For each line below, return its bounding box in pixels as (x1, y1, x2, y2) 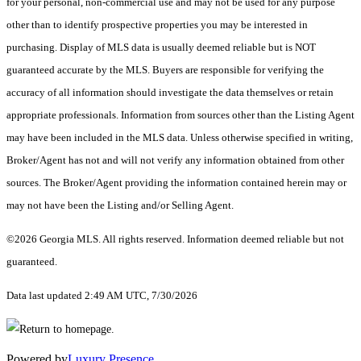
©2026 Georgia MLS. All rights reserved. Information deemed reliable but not (6, 233, 344, 246)
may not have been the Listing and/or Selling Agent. (6, 199, 236, 212)
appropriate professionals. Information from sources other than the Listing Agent (6, 109, 355, 122)
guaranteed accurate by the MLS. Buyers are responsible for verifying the (6, 64, 324, 77)
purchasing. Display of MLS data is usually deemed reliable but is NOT (6, 41, 316, 54)
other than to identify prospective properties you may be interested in (6, 19, 308, 31)
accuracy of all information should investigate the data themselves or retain (6, 86, 334, 99)
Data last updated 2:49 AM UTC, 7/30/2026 (6, 289, 197, 302)
